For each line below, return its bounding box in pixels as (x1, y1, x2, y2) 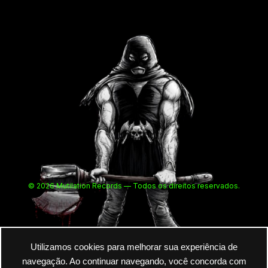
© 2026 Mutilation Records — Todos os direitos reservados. (28, 181, 240, 190)
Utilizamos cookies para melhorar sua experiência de (31, 242, 237, 252)
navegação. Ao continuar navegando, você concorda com (22, 257, 246, 266)
